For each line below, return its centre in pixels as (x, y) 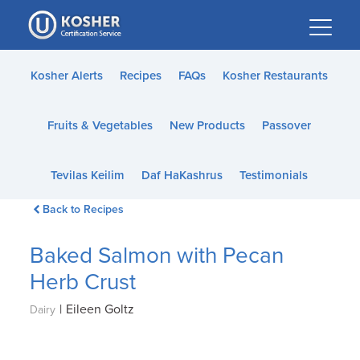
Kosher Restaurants (275, 76)
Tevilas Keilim (87, 175)
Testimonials (273, 175)
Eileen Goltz (100, 309)
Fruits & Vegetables (100, 125)
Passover (286, 125)
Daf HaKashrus (182, 175)
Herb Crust (83, 282)
